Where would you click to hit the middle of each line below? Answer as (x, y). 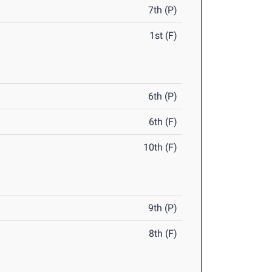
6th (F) (163, 122)
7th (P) (163, 10)
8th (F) (163, 234)
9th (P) (163, 208)
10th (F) (161, 148)
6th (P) (163, 97)
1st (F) (164, 36)
